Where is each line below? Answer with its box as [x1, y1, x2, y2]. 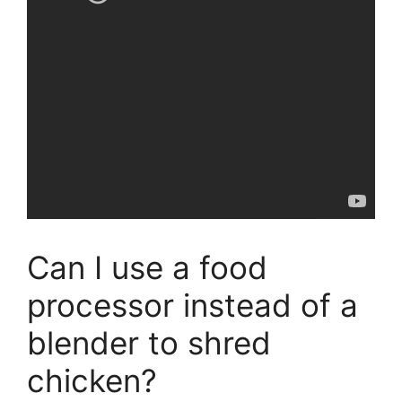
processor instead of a [27, 285, 358, 324]
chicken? [27, 361, 157, 399]
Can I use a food [27, 248, 267, 286]
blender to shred [27, 323, 271, 362]
